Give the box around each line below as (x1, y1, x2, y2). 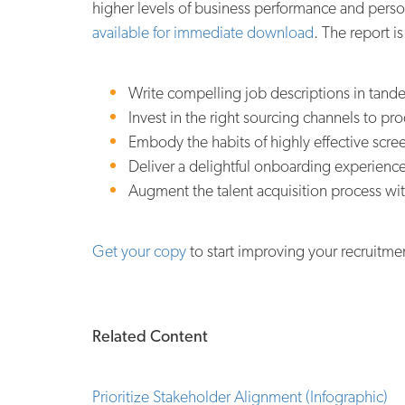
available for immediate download (92, 23, 314, 42)
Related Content (92, 326, 208, 346)
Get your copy (92, 241, 186, 261)
